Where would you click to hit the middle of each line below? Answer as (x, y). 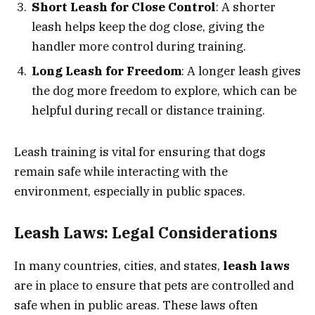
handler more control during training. (139, 46)
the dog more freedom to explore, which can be (164, 91)
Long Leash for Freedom (107, 71)
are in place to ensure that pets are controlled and (154, 285)
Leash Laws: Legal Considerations (146, 233)
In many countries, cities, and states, (118, 265)
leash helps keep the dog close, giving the (148, 26)
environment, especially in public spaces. (130, 191)
